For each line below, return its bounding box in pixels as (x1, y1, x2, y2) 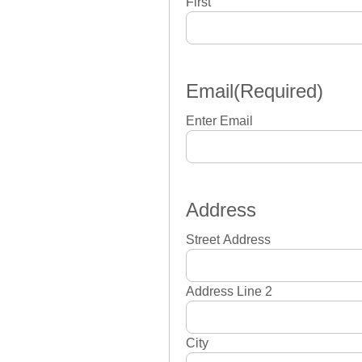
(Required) (234, 79, 323, 102)
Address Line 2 (186, 284, 272, 298)
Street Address (186, 232, 271, 246)
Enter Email (186, 113, 253, 128)
